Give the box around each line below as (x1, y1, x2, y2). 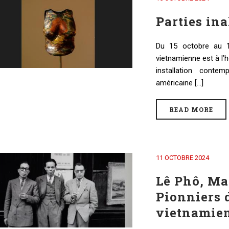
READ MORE (169, 105, 213, 113)
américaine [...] (155, 78, 203, 87)
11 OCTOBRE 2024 (155, 154, 209, 162)
